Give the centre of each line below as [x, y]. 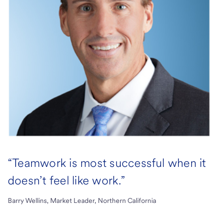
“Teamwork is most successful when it [107, 163]
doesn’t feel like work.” [66, 180]
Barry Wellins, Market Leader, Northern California [82, 200]
